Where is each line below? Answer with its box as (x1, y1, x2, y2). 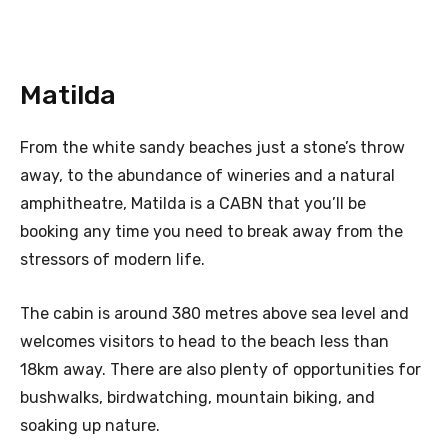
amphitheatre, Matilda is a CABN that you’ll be (20, 193, 366, 213)
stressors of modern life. (20, 249, 205, 269)
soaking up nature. (20, 415, 160, 435)
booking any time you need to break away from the (20, 221, 403, 241)
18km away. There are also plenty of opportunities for (20, 359, 421, 379)
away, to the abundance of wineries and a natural (20, 165, 395, 185)
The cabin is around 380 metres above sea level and (20, 303, 409, 323)
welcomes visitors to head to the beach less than (20, 331, 389, 351)
